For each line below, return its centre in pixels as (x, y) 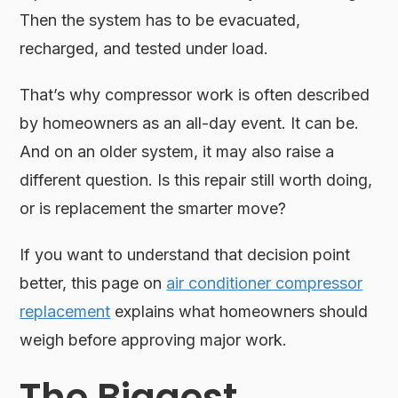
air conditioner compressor (265, 283)
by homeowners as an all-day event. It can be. (190, 123)
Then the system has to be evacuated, (160, 20)
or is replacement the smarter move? (153, 208)
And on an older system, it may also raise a (177, 151)
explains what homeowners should (239, 311)
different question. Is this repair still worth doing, (196, 179)
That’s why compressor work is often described (195, 94)
